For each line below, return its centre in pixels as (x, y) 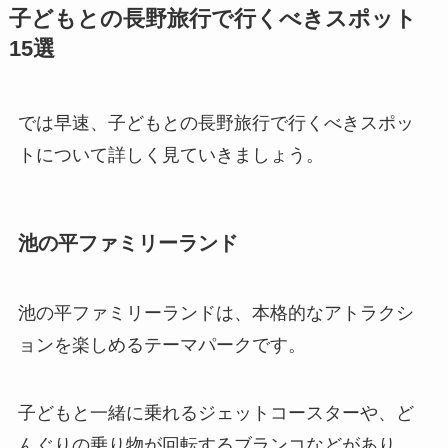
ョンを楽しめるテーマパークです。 (161, 344)
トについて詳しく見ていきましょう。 (170, 155)
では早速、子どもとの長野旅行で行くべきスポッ (215, 123)
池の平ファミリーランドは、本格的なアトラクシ (215, 312)
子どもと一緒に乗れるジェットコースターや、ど (215, 412)
